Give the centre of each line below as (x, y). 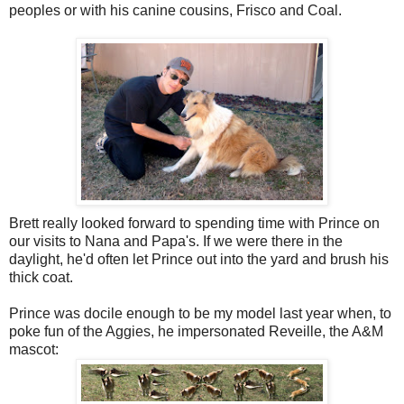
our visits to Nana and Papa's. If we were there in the (176, 242)
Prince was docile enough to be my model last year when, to (200, 314)
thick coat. (41, 278)
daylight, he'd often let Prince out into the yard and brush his (199, 260)
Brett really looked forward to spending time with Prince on (194, 224)
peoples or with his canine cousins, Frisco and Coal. (175, 11)
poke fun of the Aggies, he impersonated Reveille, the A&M (196, 332)
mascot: (34, 350)
